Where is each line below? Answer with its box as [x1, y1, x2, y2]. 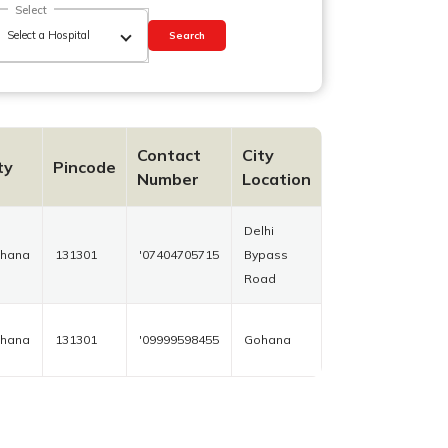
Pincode [53, 157, 116, 178]
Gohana [244, 332, 291, 348]
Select [14, 3, 47, 18]
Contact [137, 145, 201, 166]
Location [242, 169, 311, 190]
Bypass [244, 247, 288, 263]
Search [169, 29, 206, 43]
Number [137, 169, 199, 190]
